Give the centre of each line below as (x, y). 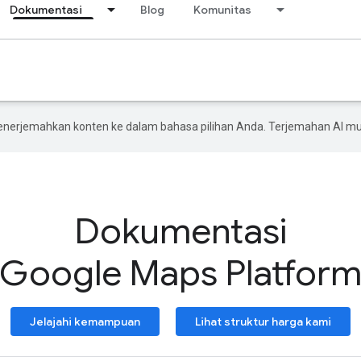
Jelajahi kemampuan (85, 322)
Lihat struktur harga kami (263, 322)
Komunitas (222, 10)
